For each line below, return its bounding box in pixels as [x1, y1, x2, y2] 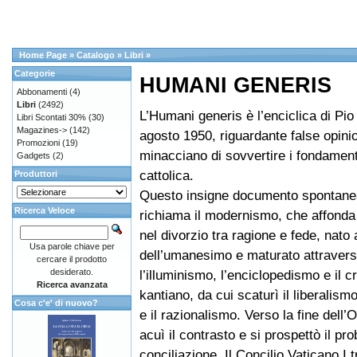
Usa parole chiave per [29, 241, 115, 251]
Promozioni [17, 138, 60, 147]
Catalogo [76, 50, 115, 60]
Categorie [14, 69, 55, 78]
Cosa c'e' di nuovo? [14, 298, 98, 308]
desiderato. [50, 267, 93, 277]
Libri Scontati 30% [17, 112, 86, 122]
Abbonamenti [17, 87, 67, 96]
